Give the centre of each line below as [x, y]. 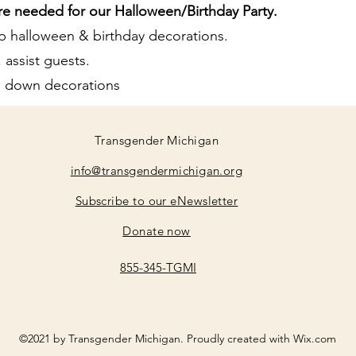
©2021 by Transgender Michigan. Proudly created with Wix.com [177, 339]
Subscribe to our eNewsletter [157, 201]
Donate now [157, 231]
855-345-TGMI [158, 267]
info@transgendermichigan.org [157, 170]
